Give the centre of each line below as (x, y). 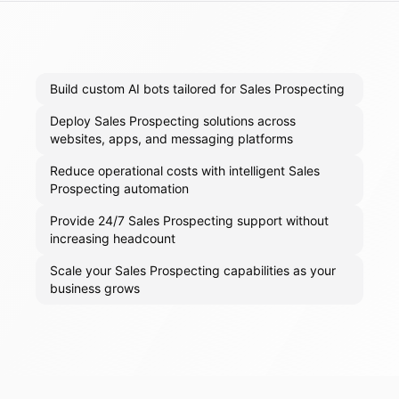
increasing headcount (113, 239)
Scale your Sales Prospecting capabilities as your (193, 271)
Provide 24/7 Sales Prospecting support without (189, 221)
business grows (95, 289)
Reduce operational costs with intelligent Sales (185, 171)
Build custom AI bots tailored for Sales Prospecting (197, 89)
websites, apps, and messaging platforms (171, 139)
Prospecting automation (119, 189)
